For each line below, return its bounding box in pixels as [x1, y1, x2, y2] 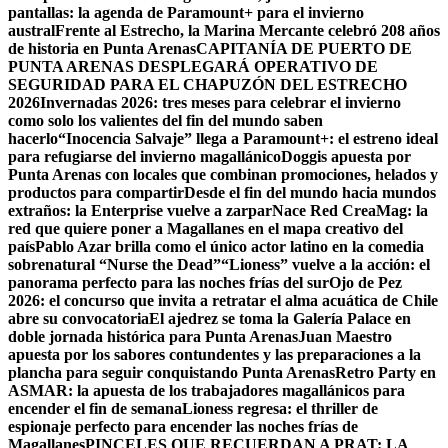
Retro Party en [335, 364, 436, 382]
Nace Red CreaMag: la [272, 202, 428, 220]
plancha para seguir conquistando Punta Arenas [8, 364, 335, 382]
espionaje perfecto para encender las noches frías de [8, 418, 358, 436]
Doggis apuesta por [281, 148, 411, 166]
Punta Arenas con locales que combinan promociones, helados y [8, 166, 438, 184]
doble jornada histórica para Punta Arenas [8, 328, 298, 346]
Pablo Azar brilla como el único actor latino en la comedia [35, 238, 424, 256]
